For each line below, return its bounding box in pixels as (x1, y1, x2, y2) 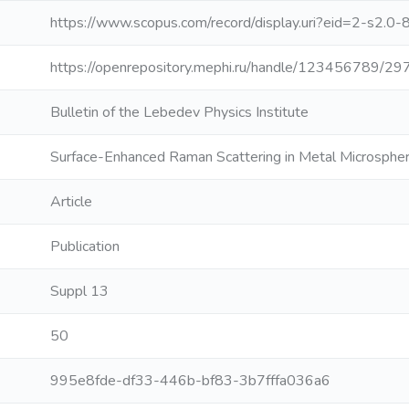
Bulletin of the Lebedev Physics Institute (50, 102, 309, 122)
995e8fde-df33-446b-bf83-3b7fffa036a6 (50, 371, 330, 391)
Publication (50, 236, 120, 257)
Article (50, 192, 92, 212)
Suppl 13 (50, 281, 109, 301)
